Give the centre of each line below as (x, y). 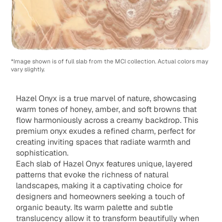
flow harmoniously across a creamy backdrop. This (107, 120)
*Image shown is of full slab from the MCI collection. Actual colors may (110, 62)
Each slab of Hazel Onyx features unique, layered (104, 164)
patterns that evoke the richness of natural (92, 175)
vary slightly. (28, 70)
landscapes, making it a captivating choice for (99, 186)
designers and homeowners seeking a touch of (100, 197)
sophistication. (42, 153)
